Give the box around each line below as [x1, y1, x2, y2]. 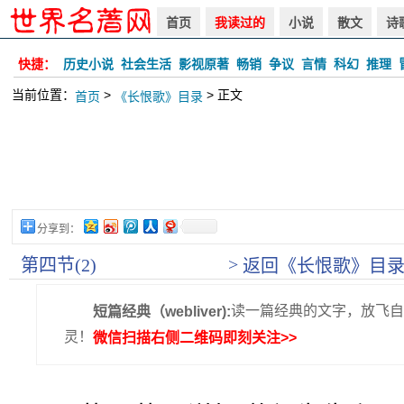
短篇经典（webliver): [93, 303, 231, 319]
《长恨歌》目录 [115, 89, 203, 105]
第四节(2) [21, 255, 96, 275]
